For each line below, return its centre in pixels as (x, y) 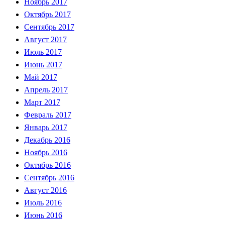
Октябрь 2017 (47, 14)
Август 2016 (45, 190)
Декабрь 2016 (47, 140)
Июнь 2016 (43, 215)
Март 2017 (42, 102)
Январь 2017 (46, 127)
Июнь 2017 (43, 64)
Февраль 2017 (48, 115)
